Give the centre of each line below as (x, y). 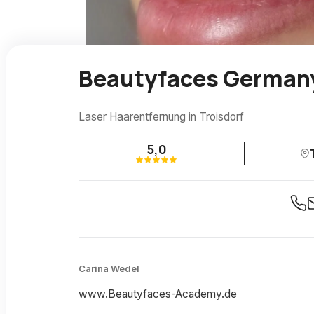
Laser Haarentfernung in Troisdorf (161, 116)
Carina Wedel (109, 268)
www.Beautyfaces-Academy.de (158, 294)
